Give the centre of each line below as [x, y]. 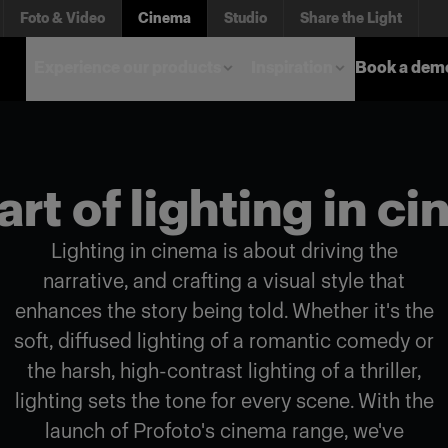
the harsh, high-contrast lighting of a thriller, [224, 371]
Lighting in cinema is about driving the [224, 251]
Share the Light [351, 18]
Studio [245, 18]
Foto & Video [62, 18]
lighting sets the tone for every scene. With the [224, 401]
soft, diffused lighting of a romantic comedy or [224, 341]
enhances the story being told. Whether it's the [224, 311]
